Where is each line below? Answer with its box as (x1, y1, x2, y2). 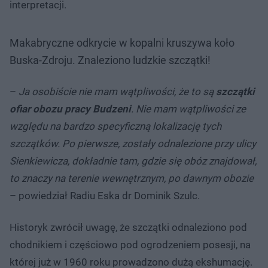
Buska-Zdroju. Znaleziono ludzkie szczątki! (10, 53, 211, 66)
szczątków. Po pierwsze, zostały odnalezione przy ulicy (10, 137, 256, 150)
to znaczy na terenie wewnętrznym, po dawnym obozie (10, 172, 254, 184)
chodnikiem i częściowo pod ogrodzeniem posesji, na (10, 238, 251, 251)
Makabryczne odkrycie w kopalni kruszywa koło (10, 36, 234, 49)
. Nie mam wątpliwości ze (131, 102, 246, 115)
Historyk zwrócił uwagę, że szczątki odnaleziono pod (10, 221, 247, 233)
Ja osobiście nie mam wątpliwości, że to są (19, 85, 216, 98)
